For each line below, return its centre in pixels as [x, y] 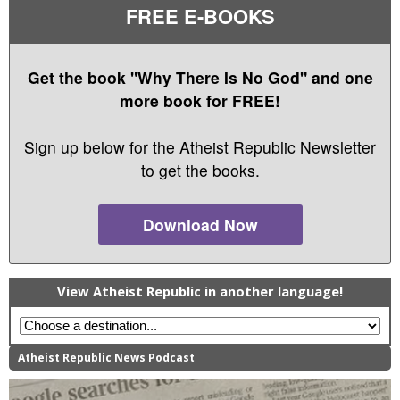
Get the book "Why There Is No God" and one [200, 77]
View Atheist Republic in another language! [200, 292]
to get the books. [200, 171]
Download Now [200, 225]
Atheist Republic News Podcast [106, 358]
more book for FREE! [200, 100]
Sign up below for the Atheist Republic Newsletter [200, 147]
